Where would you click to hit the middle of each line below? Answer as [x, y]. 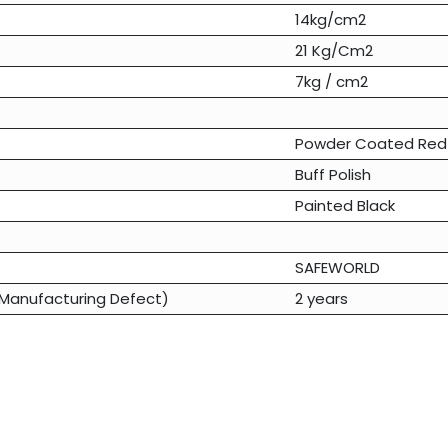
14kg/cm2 [330, 20]
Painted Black [344, 206]
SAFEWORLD [337, 268]
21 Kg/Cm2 [333, 51]
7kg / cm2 [331, 82]
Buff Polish [332, 175]
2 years [321, 299]
